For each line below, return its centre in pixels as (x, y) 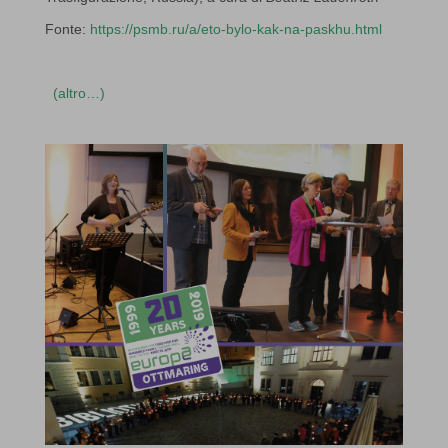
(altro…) (78, 93)
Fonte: (67, 29)
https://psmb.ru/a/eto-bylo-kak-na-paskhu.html (235, 29)
